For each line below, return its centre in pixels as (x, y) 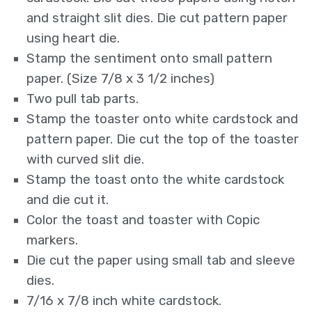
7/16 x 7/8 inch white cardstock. (124, 301)
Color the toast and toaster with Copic (143, 220)
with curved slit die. (86, 160)
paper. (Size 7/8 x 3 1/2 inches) (121, 79)
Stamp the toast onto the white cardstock (156, 180)
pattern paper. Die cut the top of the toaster (163, 140)
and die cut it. (68, 200)
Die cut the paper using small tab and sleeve (161, 261)
